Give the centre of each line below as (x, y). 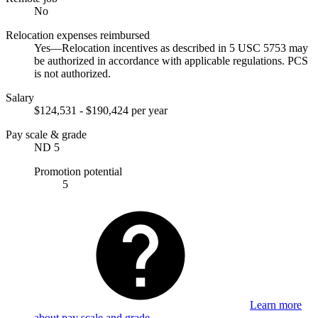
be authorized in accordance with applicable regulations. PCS (171, 60)
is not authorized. (72, 73)
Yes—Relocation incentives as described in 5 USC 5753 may (171, 48)
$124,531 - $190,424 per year (101, 110)
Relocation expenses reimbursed (78, 35)
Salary (20, 97)
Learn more (276, 305)
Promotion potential (78, 171)
